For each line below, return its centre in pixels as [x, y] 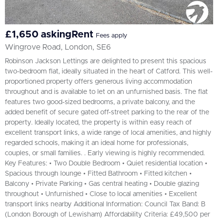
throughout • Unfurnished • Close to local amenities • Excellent [101, 194]
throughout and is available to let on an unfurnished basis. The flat [106, 92]
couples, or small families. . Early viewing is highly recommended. [105, 154]
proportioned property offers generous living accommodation [99, 82]
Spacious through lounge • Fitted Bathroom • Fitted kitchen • [98, 174]
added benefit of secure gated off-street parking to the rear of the [107, 113]
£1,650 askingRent [50, 35]
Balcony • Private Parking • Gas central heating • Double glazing [102, 184]
